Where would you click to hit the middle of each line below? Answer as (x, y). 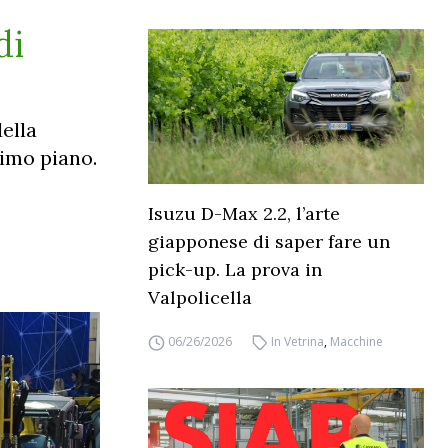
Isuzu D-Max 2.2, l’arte (244, 214)
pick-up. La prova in (235, 270)
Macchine (357, 342)
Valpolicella (200, 298)
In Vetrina (298, 342)
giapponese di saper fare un (269, 242)
